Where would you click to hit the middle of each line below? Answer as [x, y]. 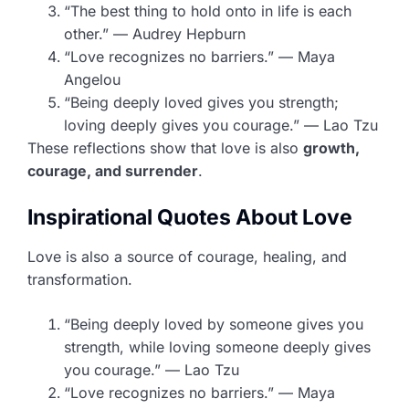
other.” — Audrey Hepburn [155, 33]
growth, [331, 147]
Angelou [92, 79]
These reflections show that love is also [165, 147]
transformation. [80, 279]
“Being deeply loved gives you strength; [201, 102]
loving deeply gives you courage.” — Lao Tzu [221, 125]
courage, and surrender [113, 170]
